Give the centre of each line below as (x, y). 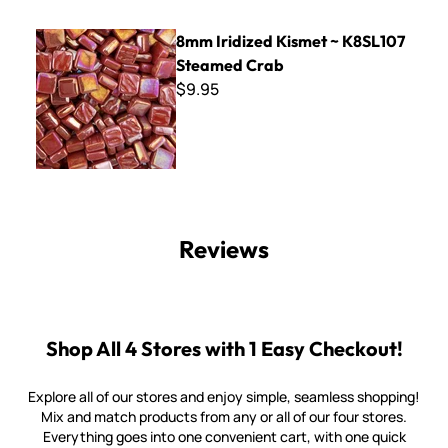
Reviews (224, 249)
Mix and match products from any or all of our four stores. (224, 416)
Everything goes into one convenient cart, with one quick (224, 436)
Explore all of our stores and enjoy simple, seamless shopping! (224, 396)
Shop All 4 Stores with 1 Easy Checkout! (224, 348)
